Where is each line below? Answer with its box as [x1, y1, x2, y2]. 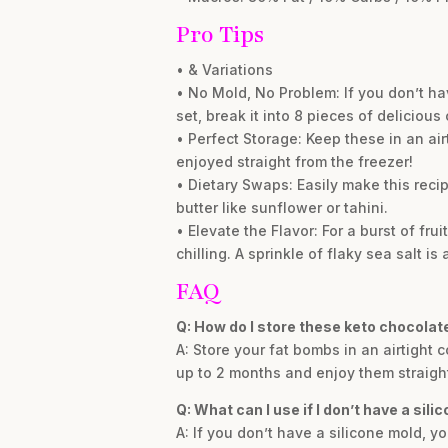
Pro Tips [175, 19, 264, 50]
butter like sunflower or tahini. [175, 199, 388, 216]
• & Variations [175, 61, 273, 78]
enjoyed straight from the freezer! [175, 153, 413, 170]
